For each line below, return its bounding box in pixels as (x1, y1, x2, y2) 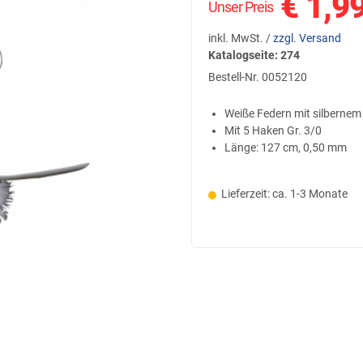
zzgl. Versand (273, 32, 341, 45)
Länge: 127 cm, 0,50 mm (224, 141, 347, 154)
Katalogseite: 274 (208, 49, 300, 62)
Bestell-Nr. (208, 70, 262, 83)
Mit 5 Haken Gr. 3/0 (224, 124, 322, 137)
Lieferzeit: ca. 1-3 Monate (221, 186, 348, 200)
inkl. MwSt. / (208, 32, 273, 45)
